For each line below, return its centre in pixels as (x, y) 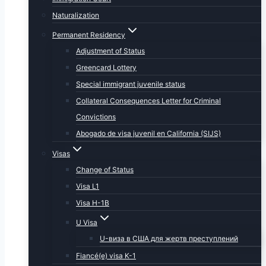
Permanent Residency (89, 35)
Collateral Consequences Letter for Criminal (148, 101)
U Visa (87, 222)
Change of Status (105, 170)
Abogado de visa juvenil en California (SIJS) (148, 133)
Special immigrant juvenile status (131, 84)
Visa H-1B (93, 203)
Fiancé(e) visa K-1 (106, 256)
